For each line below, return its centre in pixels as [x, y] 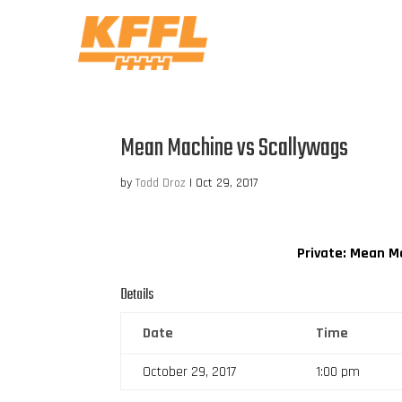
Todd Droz [161, 183]
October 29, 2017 [190, 371]
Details [137, 295]
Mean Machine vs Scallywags [235, 148]
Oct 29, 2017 [227, 183]
